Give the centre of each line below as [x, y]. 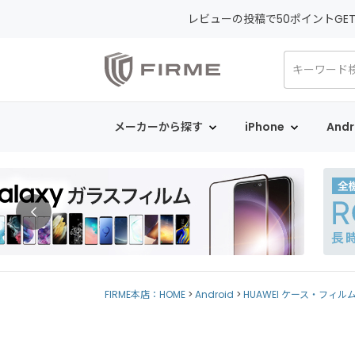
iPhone [264, 127]
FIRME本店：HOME [145, 294]
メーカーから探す [158, 127]
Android [214, 294]
